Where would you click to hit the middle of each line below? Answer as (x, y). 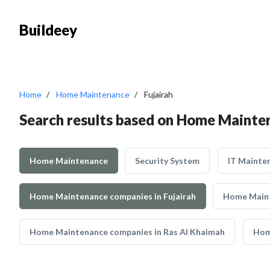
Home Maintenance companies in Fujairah (113, 196)
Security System (167, 161)
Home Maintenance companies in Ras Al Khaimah (127, 232)
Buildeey (48, 30)
